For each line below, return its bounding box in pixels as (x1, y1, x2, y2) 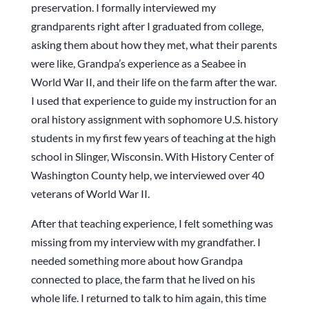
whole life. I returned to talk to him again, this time (30, 291, 266, 305)
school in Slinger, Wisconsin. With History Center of (30, 150, 274, 163)
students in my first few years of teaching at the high (30, 131, 276, 145)
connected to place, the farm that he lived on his (30, 272, 255, 286)
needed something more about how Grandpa (30, 254, 243, 268)
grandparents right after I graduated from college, (30, 19, 263, 33)
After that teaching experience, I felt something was (30, 217, 273, 230)
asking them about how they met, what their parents (30, 38, 277, 52)
